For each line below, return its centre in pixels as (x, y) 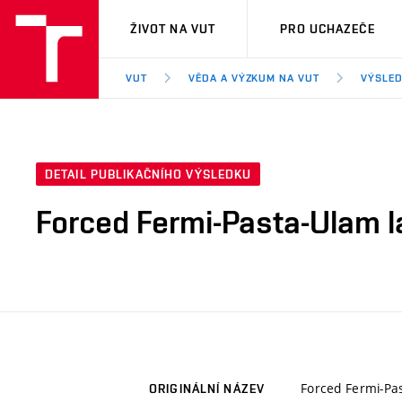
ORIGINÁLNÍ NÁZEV (207, 389)
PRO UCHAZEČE (328, 29)
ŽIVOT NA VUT (173, 29)
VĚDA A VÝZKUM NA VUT (254, 78)
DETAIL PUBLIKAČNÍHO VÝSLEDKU (149, 175)
